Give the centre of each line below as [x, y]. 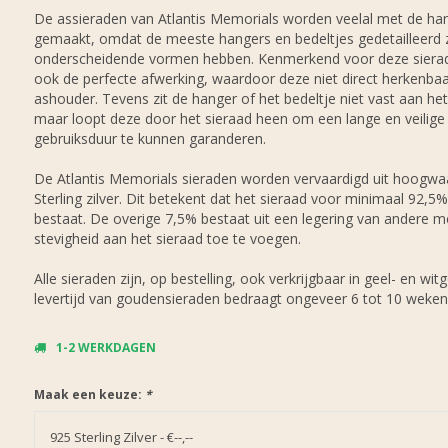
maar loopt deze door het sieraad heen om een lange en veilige [239, 118]
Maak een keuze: [89, 394]
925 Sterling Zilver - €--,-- [121, 437]
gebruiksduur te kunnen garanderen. [149, 138]
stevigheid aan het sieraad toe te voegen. [167, 238]
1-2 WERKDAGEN [105, 347]
